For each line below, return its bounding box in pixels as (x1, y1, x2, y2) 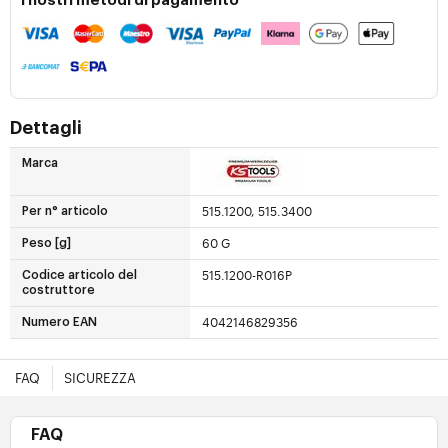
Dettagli (10, 119, 82, 138)
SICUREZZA (64, 369, 136, 387)
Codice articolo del (22, 269, 137, 282)
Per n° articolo (22, 205, 108, 218)
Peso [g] (22, 237, 71, 250)
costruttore (22, 284, 95, 297)
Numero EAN (22, 316, 97, 329)
